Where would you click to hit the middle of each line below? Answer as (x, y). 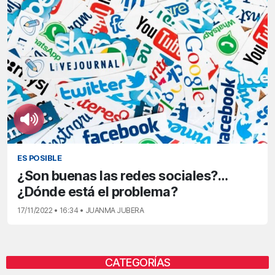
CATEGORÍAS (137, 262)
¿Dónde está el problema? (97, 192)
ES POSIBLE (39, 158)
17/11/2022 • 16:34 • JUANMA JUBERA (80, 210)
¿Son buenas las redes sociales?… (122, 176)
